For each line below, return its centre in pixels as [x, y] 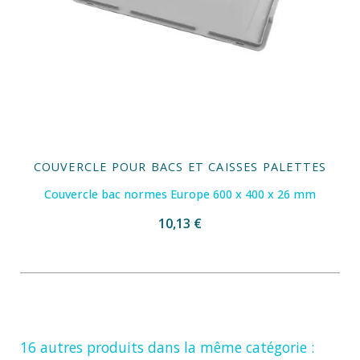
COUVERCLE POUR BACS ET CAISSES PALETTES [180, 167]
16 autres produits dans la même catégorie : [167, 348]
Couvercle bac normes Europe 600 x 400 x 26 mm [180, 194]
